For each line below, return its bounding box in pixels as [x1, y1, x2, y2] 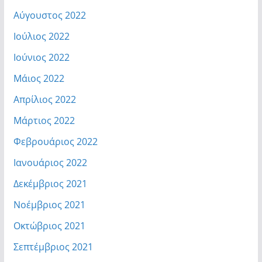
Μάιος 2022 [13, 72, 64, 85]
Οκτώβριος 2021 [13, 219, 85, 233]
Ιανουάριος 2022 [13, 156, 87, 170]
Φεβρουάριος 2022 [13, 135, 98, 149]
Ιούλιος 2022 [13, 30, 70, 43]
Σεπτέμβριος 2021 [13, 240, 93, 254]
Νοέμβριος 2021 [13, 198, 85, 212]
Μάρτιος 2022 [13, 114, 75, 127]
